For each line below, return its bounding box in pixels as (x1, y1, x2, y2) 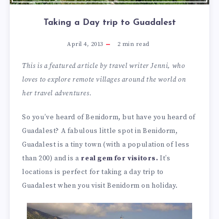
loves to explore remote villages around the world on (22, 75, 186, 84)
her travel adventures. (22, 89, 92, 98)
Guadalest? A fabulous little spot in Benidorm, (22, 126, 178, 135)
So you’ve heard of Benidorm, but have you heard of (22, 112, 196, 122)
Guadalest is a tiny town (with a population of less (22, 140, 190, 149)
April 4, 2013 (67, 41, 104, 48)
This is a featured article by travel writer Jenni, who (22, 62, 185, 70)
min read (120, 41, 150, 48)
